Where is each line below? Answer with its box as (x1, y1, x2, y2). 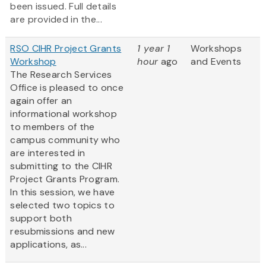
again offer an (10, 94, 72, 107)
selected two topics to (10, 199, 115, 212)
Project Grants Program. (10, 173, 120, 186)
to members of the (10, 121, 95, 134)
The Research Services (10, 68, 112, 81)
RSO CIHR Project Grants (10, 42, 122, 55)
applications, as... (10, 238, 87, 251)
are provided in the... (10, 13, 102, 26)
